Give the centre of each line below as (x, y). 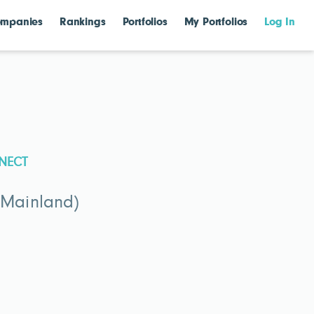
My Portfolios (216, 22)
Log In (280, 22)
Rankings (83, 22)
